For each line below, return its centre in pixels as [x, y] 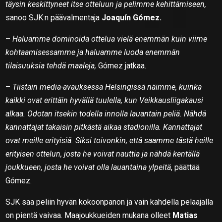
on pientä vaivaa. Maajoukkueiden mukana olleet [89, 215]
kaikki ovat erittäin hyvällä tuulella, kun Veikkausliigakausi [105, 100]
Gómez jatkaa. [121, 65]
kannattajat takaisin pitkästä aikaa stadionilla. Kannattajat [104, 127]
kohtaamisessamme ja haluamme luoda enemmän [93, 52]
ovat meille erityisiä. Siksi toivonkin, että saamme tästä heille [110, 140]
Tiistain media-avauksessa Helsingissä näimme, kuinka [107, 87]
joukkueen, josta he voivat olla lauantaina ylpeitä [88, 167]
